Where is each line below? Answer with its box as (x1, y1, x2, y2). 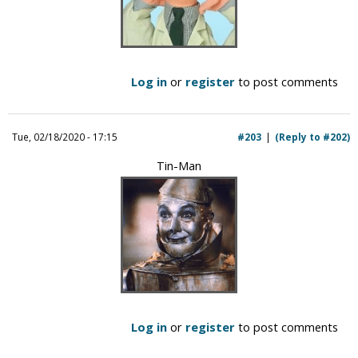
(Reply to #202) (275, 129, 350, 143)
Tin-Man (157, 157, 201, 173)
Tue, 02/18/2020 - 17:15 (12, 129, 117, 143)
